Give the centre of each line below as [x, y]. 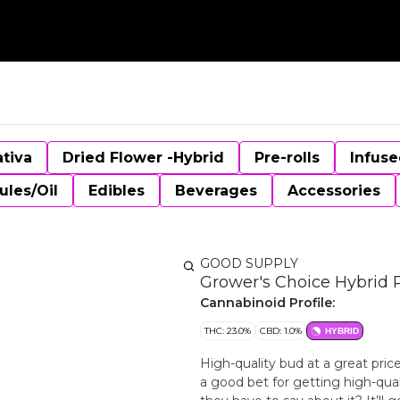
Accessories [334, 191]
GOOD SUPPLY [249, 263]
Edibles [117, 191]
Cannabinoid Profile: [267, 303]
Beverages [216, 191]
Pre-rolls [287, 158]
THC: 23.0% [228, 331]
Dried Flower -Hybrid [143, 158]
